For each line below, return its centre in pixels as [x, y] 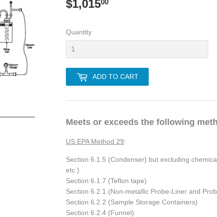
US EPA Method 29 [95, 142]
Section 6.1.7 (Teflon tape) [106, 181]
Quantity [79, 32]
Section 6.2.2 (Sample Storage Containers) [132, 202]
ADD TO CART [116, 77]
